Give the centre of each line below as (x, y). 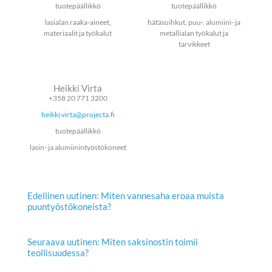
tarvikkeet (194, 44)
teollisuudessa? (58, 253)
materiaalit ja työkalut (78, 33)
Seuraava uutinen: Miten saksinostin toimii (113, 242)
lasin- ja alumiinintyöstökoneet (78, 148)
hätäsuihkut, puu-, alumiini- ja (194, 22)
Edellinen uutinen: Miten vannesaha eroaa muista (126, 196)
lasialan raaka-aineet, (78, 22)
